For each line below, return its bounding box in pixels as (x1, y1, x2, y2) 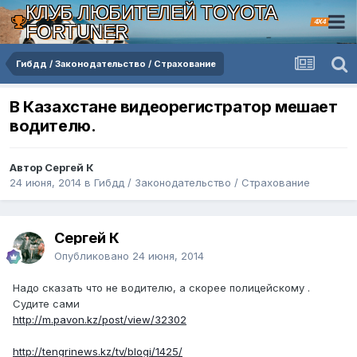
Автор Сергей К (10, 161, 93, 175)
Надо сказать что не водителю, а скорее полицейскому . (13, 281, 313, 295)
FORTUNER (25, 20, 128, 42)
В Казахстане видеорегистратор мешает (10, 97, 338, 117)
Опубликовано (54, 249, 132, 263)
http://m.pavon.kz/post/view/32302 (13, 313, 186, 327)
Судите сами (13, 297, 83, 311)
